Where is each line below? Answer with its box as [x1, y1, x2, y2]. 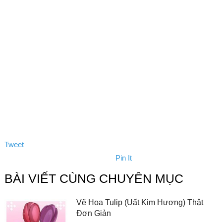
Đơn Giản [76, 209, 111, 218]
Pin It [115, 153, 132, 162]
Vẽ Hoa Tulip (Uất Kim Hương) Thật [76, 198, 204, 207]
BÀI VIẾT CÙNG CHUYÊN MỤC [4, 171, 183, 185]
